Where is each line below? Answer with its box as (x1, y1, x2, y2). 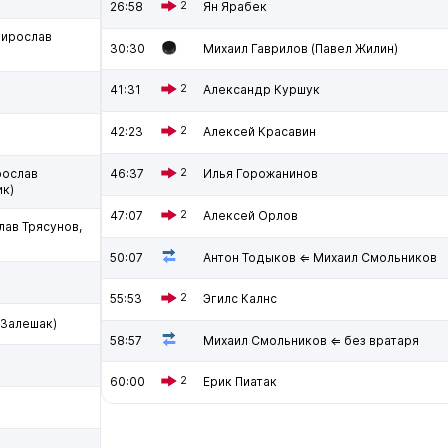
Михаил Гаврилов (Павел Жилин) (203, 41, 398, 56)
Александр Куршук (203, 82, 320, 97)
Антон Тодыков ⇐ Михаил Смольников (203, 250, 437, 265)
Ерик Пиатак (203, 374, 277, 389)
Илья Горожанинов (203, 166, 318, 181)
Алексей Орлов (203, 208, 298, 223)
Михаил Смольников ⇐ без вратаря (203, 333, 419, 348)
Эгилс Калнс (203, 291, 277, 306)
